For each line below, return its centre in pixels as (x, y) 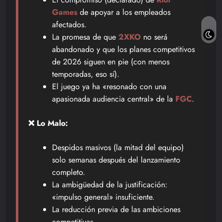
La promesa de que (85, 37)
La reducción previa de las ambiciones (116, 209)
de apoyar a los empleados (124, 12)
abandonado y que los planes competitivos (123, 49)
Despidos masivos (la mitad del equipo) (118, 147)
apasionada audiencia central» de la (114, 99)
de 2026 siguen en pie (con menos (111, 61)
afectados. (69, 24)
